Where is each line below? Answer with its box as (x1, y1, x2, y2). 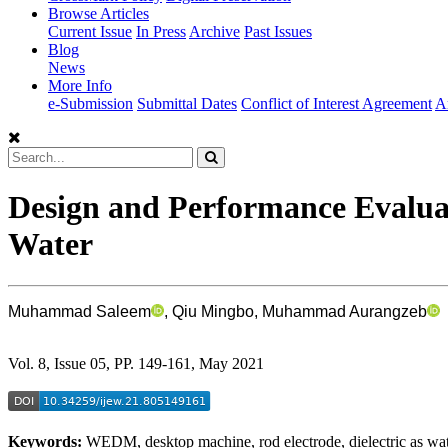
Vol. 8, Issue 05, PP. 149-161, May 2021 (8, 354, 264, 372)
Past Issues (244, 23, 312, 40)
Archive (189, 23, 240, 40)
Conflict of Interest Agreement (241, 95, 432, 112)
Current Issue (48, 23, 132, 40)
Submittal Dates (137, 95, 237, 112)
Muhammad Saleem (8, 302, 151, 320)
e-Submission (48, 95, 133, 112)
